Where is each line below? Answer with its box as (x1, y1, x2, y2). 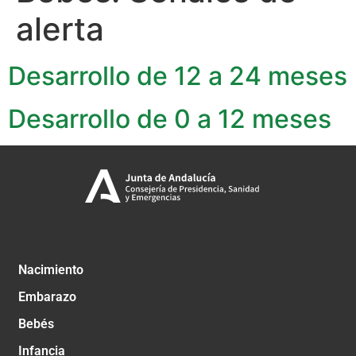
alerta (16, 9, 104, 48)
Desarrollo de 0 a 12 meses (8, 103, 331, 134)
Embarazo (18, 289, 76, 305)
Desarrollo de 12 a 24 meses (8, 60, 347, 91)
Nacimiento (18, 262, 83, 278)
